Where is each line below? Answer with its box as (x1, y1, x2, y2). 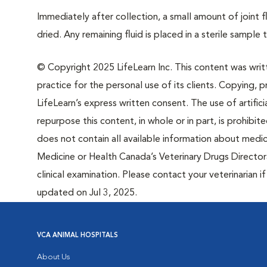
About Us (37, 253, 70, 261)
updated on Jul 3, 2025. (37, 188, 137, 198)
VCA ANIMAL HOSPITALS (37, 232, 118, 239)
